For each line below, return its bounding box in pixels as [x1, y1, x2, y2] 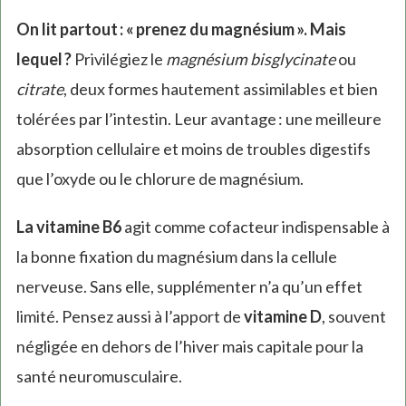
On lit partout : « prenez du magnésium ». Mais [15, 19, 346, 40]
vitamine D [243, 306, 322, 327]
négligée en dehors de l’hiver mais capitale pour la [15, 336, 363, 357]
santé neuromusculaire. [15, 366, 182, 387]
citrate [15, 79, 63, 100]
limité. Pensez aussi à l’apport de [15, 306, 244, 327]
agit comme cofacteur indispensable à [121, 217, 390, 237]
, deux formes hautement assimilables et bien [63, 79, 378, 100]
